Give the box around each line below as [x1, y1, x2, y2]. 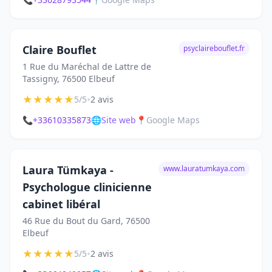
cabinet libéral [22, 197, 100, 211]
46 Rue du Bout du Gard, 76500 [22, 215, 150, 226]
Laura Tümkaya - [22, 163, 114, 177]
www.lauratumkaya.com [163, 163, 245, 174]
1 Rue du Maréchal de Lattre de [22, 61, 151, 72]
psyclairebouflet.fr [183, 43, 245, 53]
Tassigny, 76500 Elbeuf [22, 73, 115, 84]
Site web [101, 114, 136, 126]
